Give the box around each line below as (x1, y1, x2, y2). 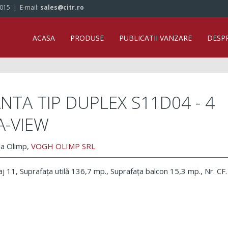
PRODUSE (70, 33, 104, 43)
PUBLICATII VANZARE (119, 33, 192, 43)
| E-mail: (10, 3, 40, 12)
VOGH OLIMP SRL (31, 140, 95, 151)
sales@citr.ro (40, 3, 84, 12)
